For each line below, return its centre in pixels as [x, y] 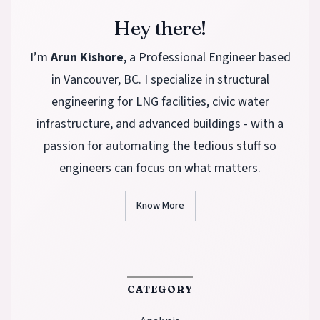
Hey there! [160, 28]
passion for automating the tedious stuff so [160, 146]
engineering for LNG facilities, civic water [160, 102]
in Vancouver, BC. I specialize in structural [160, 80]
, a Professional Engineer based [207, 58]
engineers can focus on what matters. [160, 169]
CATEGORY [160, 290]
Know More [160, 206]
